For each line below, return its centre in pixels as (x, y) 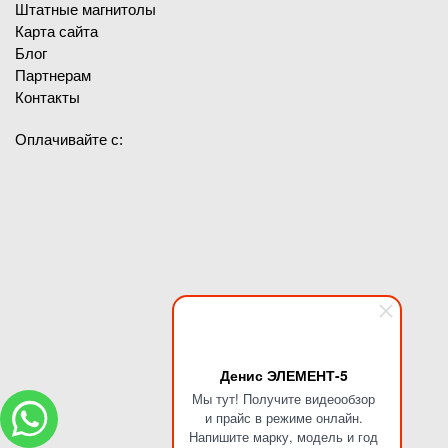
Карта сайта (56, 32)
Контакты (47, 98)
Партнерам (53, 76)
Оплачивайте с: (69, 140)
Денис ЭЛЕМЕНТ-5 (283, 375)
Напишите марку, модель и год (283, 436)
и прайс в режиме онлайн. (283, 417)
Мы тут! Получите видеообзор (283, 398)
